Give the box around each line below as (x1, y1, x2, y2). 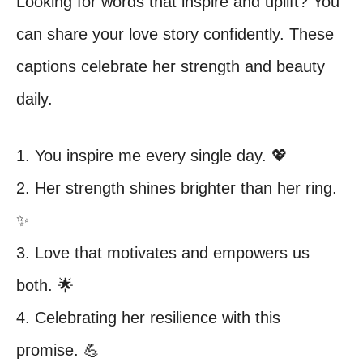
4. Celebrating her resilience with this (16, 309, 280, 327)
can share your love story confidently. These (16, 25, 334, 43)
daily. (16, 90, 53, 108)
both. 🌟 (16, 276, 74, 294)
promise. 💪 (16, 341, 100, 359)
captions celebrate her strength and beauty (16, 58, 325, 75)
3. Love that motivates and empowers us (16, 244, 310, 262)
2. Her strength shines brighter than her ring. (16, 179, 337, 197)
